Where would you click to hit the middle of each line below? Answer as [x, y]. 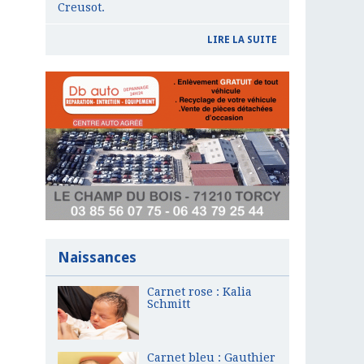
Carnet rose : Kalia [199, 291]
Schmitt [169, 303]
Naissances [97, 257]
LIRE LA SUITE [242, 39]
